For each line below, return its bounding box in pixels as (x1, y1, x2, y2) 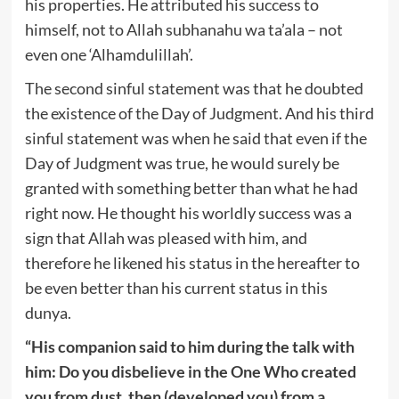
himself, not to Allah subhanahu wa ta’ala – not (24, 19, 343, 39)
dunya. (24, 302, 71, 322)
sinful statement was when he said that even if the (24, 127, 367, 148)
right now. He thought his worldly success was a (24, 202, 352, 223)
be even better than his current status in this (24, 277, 328, 297)
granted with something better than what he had (24, 177, 358, 198)
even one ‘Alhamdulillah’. (24, 44, 193, 64)
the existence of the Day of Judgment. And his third (24, 102, 374, 123)
